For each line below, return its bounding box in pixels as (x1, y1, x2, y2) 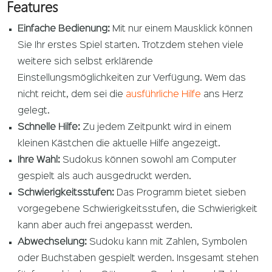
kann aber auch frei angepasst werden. (18, 222, 193, 231)
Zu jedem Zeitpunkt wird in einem (80, 123, 232, 132)
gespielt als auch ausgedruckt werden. (18, 172, 192, 182)
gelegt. (18, 107, 50, 116)
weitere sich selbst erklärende (18, 58, 154, 67)
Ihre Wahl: (18, 156, 61, 165)
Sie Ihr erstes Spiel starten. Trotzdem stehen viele (18, 41, 244, 50)
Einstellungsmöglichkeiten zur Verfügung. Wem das (18, 74, 246, 83)
